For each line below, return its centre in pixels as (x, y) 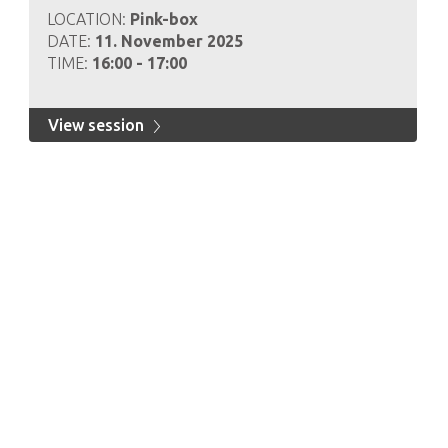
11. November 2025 (168, 41)
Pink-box (163, 19)
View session (97, 125)
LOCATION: (88, 19)
